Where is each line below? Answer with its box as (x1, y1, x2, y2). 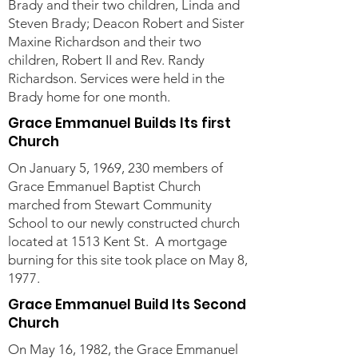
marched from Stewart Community (8, 197, 212, 213)
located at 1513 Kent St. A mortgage (8, 233, 227, 249)
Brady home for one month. (8, 89, 173, 105)
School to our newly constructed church (8, 215, 240, 231)
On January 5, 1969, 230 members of (8, 160, 223, 176)
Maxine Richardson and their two (8, 34, 201, 50)
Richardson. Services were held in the (8, 70, 225, 86)
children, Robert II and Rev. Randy (8, 52, 205, 68)
